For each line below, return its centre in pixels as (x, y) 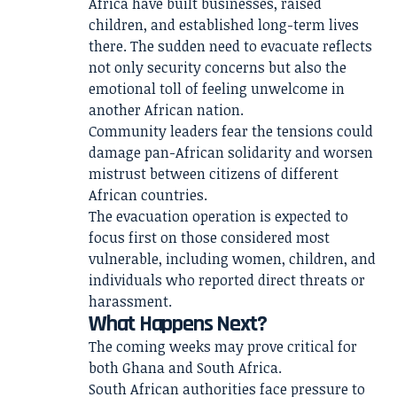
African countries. (148, 195)
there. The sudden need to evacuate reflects (230, 46)
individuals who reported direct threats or (227, 280)
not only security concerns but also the (218, 67)
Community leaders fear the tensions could (231, 131)
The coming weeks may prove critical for (223, 346)
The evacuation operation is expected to (218, 216)
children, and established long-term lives (224, 25)
